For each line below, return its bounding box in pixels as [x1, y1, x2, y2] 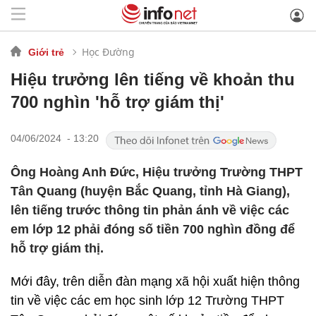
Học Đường [82, 44, 135, 59]
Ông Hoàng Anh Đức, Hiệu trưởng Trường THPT [11, 165, 303, 179]
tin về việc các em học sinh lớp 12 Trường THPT [11, 293, 284, 308]
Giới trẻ [28, 46, 64, 58]
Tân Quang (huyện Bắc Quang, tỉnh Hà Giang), [11, 184, 290, 198]
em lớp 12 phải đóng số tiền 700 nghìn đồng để [11, 222, 295, 236]
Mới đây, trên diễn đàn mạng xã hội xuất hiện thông [11, 274, 300, 288]
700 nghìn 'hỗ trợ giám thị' [11, 92, 224, 111]
